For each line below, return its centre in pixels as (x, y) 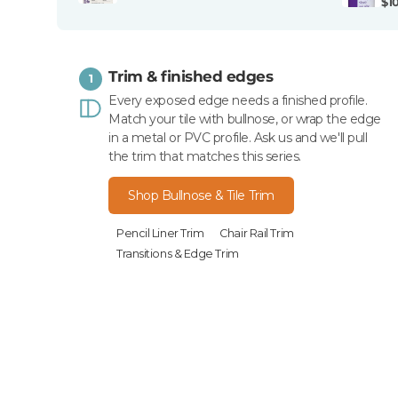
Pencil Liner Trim (160, 233)
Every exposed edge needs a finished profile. (238, 100)
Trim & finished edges (191, 76)
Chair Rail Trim (257, 233)
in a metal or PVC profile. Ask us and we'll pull (238, 137)
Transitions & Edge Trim (178, 253)
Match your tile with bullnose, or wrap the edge (245, 119)
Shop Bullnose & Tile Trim (201, 195)
